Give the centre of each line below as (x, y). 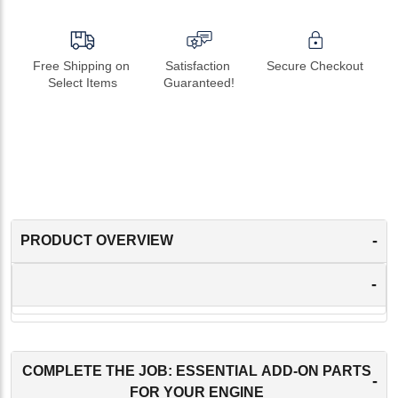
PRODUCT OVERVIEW (97, 241)
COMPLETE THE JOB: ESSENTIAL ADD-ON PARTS (196, 370)
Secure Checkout (315, 65)
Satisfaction (197, 65)
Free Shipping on (81, 65)
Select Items (83, 82)
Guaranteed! (199, 82)
